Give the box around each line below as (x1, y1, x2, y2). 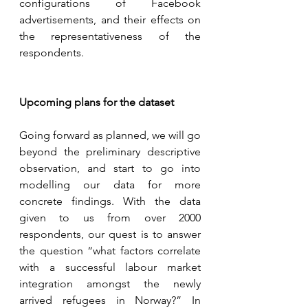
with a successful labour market (19, 260, 201, 274)
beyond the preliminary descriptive (19, 144, 201, 158)
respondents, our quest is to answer (19, 227, 201, 241)
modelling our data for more (19, 177, 201, 191)
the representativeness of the (19, 29, 201, 43)
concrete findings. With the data (19, 194, 201, 208)
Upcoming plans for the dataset (19, 95, 177, 109)
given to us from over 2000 (19, 210, 201, 224)
